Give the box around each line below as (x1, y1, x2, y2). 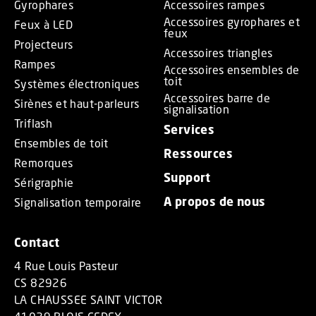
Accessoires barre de (164, 91, 270, 105)
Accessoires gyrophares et (164, 15, 300, 29)
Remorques (14, 156, 73, 170)
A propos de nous (164, 194, 266, 209)
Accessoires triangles (164, 46, 273, 60)
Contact (14, 235, 60, 250)
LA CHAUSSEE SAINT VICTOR (14, 293, 163, 307)
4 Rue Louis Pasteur (14, 259, 119, 273)
